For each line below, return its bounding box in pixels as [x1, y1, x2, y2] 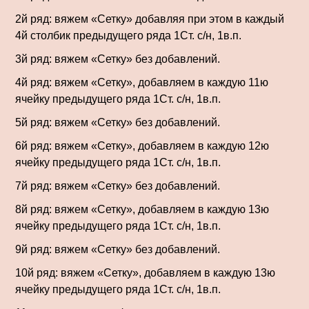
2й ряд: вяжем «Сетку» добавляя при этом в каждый [15, 12, 284, 25]
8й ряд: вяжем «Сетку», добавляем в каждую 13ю [15, 203, 269, 215]
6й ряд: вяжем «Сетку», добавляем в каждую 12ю [15, 139, 269, 152]
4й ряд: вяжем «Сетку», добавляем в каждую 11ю [15, 76, 268, 88]
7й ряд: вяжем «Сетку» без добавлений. [15, 179, 220, 192]
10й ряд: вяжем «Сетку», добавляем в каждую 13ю [15, 266, 275, 279]
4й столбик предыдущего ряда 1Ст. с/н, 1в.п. [15, 29, 241, 41]
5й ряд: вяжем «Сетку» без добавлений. [15, 116, 220, 128]
